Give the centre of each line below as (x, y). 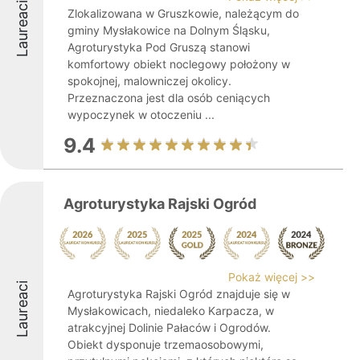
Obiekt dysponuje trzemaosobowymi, (166, 344)
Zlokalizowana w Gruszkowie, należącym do (183, 13)
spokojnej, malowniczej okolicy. (149, 81)
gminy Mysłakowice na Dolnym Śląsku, (169, 30)
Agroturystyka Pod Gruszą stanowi (159, 47)
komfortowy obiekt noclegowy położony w (179, 64)
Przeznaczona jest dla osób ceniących (169, 98)
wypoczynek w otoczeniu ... (141, 115)
